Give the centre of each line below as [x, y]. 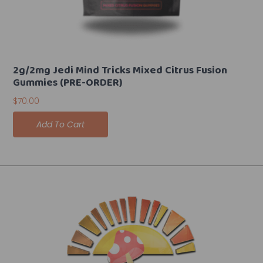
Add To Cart [61, 125]
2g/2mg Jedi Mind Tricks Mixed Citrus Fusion [120, 71]
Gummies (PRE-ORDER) [68, 84]
